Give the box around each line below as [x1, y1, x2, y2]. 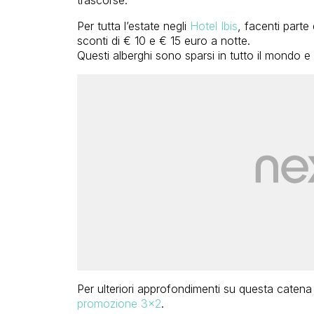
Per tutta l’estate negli [76, 19, 190, 34]
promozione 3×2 [76, 296, 161, 311]
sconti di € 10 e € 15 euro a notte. [76, 34, 250, 48]
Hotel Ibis [189, 19, 238, 34]
